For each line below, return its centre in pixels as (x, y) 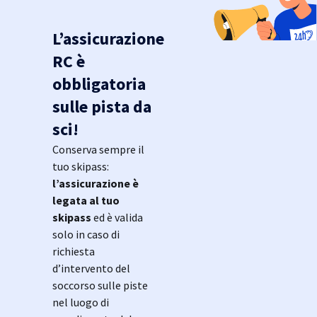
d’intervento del (91, 268)
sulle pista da (102, 106)
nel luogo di (81, 302)
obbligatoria (99, 83)
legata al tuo (86, 200)
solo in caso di (86, 234)
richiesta (74, 251)
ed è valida (117, 217)
